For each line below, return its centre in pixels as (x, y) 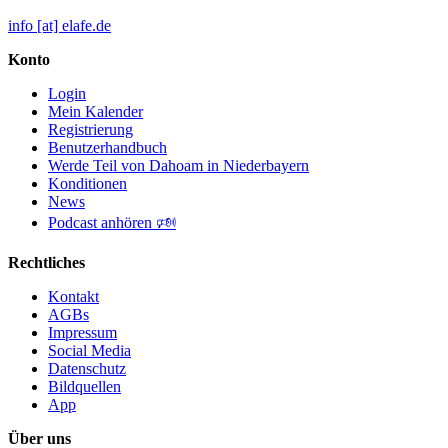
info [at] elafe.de (59, 26)
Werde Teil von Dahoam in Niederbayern (178, 166)
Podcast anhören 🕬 (112, 223)
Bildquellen (84, 387)
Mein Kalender (95, 112)
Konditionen (87, 184)
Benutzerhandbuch (107, 148)
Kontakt (73, 297)
